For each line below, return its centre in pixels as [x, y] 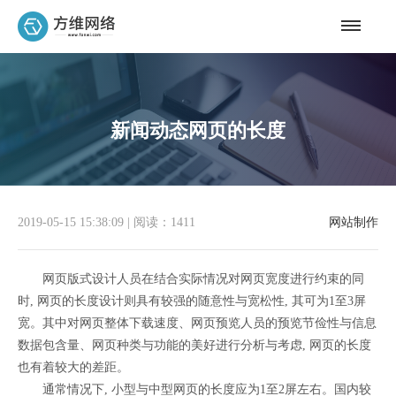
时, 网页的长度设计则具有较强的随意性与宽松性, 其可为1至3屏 [192, 301]
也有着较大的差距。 [73, 367]
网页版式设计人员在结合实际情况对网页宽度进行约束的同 [191, 279]
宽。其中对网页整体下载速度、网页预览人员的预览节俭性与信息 [197, 323]
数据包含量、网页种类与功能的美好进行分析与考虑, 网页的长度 [194, 345]
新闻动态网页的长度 [198, 130]
